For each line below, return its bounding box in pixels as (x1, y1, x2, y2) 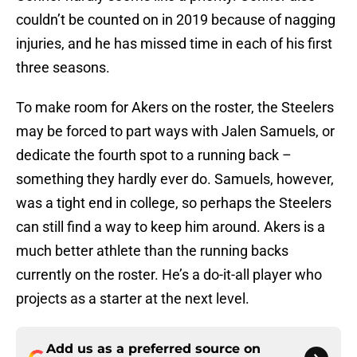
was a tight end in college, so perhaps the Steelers (16, 194, 331, 212)
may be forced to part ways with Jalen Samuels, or (16, 123, 335, 140)
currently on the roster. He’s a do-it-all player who (16, 266, 322, 284)
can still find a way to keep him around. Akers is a (16, 218, 325, 236)
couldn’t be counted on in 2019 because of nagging (16, 11, 335, 29)
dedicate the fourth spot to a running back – (16, 147, 292, 164)
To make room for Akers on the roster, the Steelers (16, 99, 334, 116)
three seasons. (16, 59, 110, 76)
